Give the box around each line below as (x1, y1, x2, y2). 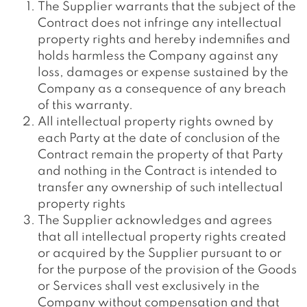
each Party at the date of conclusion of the (38, 132, 280, 145)
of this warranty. (38, 99, 133, 112)
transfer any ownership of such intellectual (38, 182, 283, 194)
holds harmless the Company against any (38, 50, 278, 62)
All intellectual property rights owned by (38, 116, 273, 128)
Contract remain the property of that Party (38, 149, 283, 161)
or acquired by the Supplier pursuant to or (38, 247, 282, 260)
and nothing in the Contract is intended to (38, 165, 277, 177)
